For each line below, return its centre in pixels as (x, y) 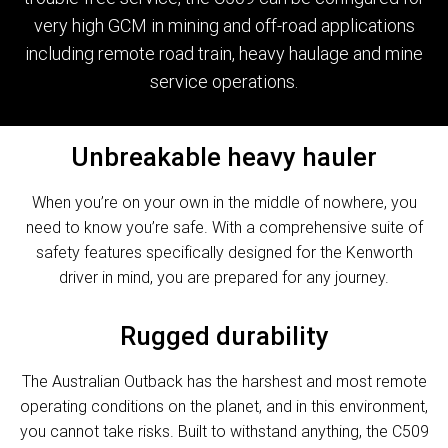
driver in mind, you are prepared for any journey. (224, 277)
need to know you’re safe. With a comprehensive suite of (224, 227)
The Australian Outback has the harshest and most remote (224, 381)
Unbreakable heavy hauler (224, 157)
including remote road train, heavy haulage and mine (224, 54)
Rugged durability (224, 336)
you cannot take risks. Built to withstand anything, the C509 (224, 431)
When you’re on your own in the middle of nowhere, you (224, 202)
